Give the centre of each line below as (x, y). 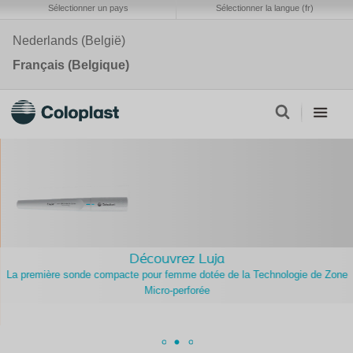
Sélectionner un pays (88, 8)
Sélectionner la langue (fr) (265, 8)
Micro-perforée (176, 290)
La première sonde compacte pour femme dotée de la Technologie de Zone (176, 274)
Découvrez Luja (176, 259)
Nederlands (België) (69, 41)
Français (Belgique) (71, 65)
